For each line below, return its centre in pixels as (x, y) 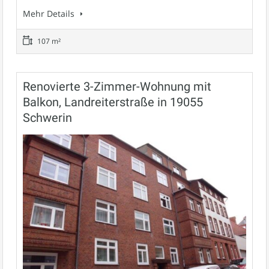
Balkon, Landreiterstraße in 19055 (113, 102)
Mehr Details (50, 13)
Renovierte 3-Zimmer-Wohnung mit (117, 86)
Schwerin (47, 117)
